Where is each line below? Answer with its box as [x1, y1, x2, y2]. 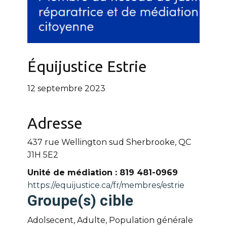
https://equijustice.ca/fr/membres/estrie [27, 180, 184, 190]
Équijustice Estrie [27, 58, 147, 75]
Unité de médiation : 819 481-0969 [27, 168, 178, 177]
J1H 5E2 [27, 150, 58, 160]
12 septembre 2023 [27, 84, 105, 94]
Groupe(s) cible [27, 192, 133, 209]
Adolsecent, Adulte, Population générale [27, 215, 193, 225]
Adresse [27, 115, 83, 132]
